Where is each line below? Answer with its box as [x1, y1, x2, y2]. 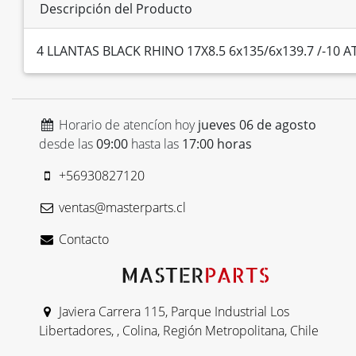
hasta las [128, 135, 182, 153]
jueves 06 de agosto [197, 116, 316, 134]
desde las [39, 135, 96, 153]
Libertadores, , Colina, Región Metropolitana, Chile [39, 322, 319, 340]
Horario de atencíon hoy [55, 116, 198, 134]
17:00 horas [182, 135, 252, 153]
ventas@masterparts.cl [55, 199, 186, 217]
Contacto [55, 230, 109, 249]
